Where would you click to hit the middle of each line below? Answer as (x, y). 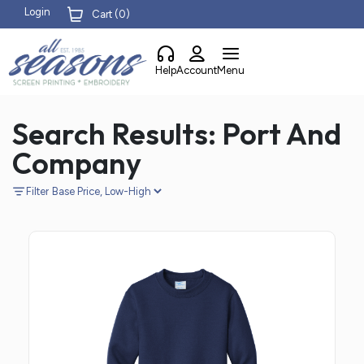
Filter (37, 191)
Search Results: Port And (177, 134)
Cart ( (106, 14)
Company (77, 163)
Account (197, 70)
